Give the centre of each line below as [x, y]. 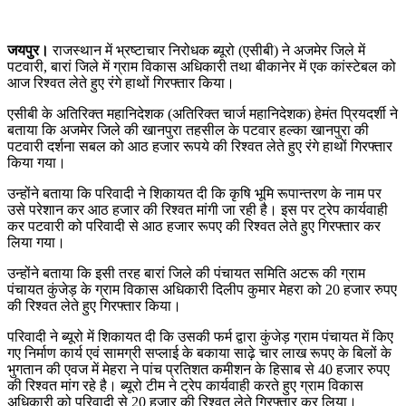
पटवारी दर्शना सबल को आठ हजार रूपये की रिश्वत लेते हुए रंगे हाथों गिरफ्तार [200, 146]
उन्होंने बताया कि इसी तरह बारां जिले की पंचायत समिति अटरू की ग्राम [186, 273]
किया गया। [37, 162]
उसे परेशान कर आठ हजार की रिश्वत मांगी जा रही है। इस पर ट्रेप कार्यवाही [198, 209]
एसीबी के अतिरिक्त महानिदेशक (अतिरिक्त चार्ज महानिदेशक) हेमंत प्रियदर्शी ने [203, 113]
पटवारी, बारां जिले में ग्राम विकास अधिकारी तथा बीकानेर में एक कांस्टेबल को [202, 66]
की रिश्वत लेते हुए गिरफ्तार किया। [94, 305]
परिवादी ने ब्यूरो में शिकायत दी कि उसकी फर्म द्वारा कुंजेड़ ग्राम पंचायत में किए [200, 336]
